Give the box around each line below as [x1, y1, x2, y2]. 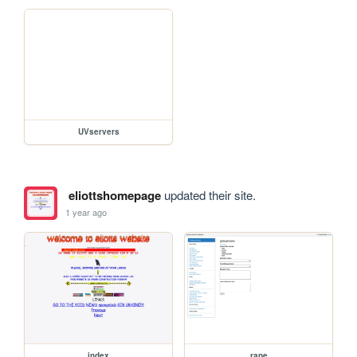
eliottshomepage [68, 186, 161, 205]
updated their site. [160, 186, 256, 204]
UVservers [77, 126, 120, 138]
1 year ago [65, 205, 108, 218]
